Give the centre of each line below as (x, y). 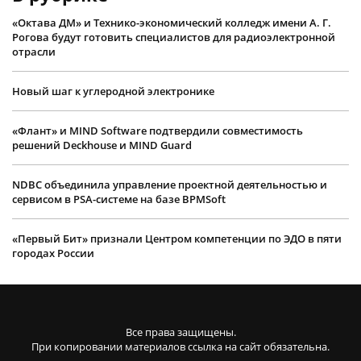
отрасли (34, 51)
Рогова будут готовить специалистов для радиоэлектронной (174, 37)
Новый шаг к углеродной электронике (113, 91)
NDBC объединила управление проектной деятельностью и (170, 184)
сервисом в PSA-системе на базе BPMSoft (119, 199)
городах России (53, 253)
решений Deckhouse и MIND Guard (102, 145)
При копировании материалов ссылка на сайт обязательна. (180, 346)
